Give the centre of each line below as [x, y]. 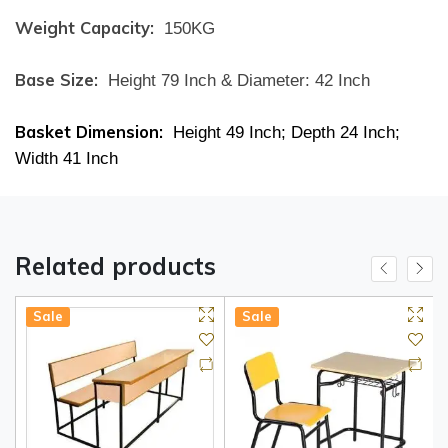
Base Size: [56, 79]
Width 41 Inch [66, 158]
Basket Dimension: [89, 131]
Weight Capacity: [84, 27]
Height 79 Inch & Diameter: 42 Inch [236, 80]
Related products [115, 265]
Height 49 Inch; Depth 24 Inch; [284, 132]
